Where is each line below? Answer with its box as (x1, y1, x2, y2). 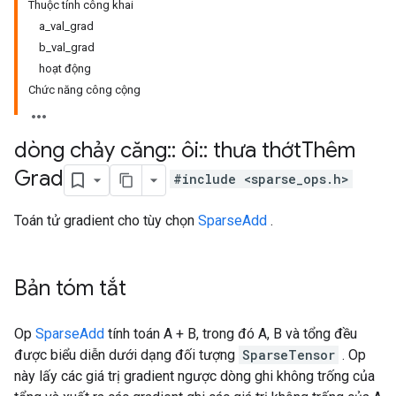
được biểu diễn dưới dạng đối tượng (14, 346, 239, 363)
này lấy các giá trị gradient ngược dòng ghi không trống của (14, 368, 375, 385)
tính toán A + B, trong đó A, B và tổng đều (104, 325, 357, 342)
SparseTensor (242, 346, 335, 363)
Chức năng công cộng (28, 83, 141, 96)
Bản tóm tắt (14, 275, 126, 301)
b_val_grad (39, 41, 95, 54)
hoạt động (39, 62, 91, 75)
